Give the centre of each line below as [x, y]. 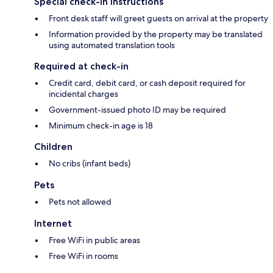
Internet [53, 223]
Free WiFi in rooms [83, 256]
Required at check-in [81, 66]
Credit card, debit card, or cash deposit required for [147, 83]
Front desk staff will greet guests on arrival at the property [158, 18]
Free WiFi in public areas [94, 240]
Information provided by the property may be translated [156, 34]
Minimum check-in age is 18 [101, 125]
